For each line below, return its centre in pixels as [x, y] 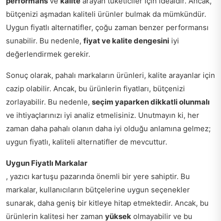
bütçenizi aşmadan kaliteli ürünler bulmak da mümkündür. [106, 14]
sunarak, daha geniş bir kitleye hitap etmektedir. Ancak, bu [107, 203]
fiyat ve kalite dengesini [126, 41]
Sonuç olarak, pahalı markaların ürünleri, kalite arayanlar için [110, 75]
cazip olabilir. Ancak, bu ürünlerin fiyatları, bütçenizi [95, 89]
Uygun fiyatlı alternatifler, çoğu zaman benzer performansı [107, 28]
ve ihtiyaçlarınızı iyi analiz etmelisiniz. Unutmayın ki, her [103, 115]
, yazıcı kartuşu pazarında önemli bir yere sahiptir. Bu [98, 177]
